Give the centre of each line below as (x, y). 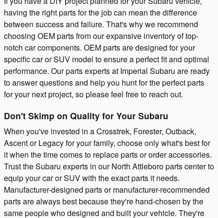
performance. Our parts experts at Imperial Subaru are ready (107, 71)
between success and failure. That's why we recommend (101, 24)
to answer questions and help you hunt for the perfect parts (104, 82)
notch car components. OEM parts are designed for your (100, 47)
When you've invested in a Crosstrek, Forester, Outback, (100, 131)
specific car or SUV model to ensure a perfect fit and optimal (107, 59)
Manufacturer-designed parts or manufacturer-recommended (107, 190)
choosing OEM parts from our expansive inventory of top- (101, 36)
